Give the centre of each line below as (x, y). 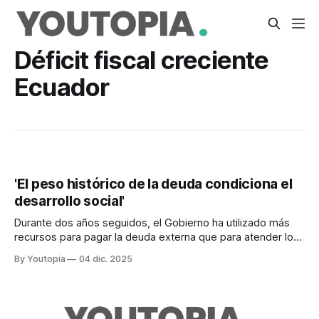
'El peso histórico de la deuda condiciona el (153, 184)
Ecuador (62, 87)
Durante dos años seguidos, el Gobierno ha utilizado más (152, 223)
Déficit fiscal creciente (142, 60)
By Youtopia (41, 259)
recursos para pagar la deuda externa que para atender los (157, 237)
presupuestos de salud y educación (101, 252)
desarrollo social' (70, 202)
